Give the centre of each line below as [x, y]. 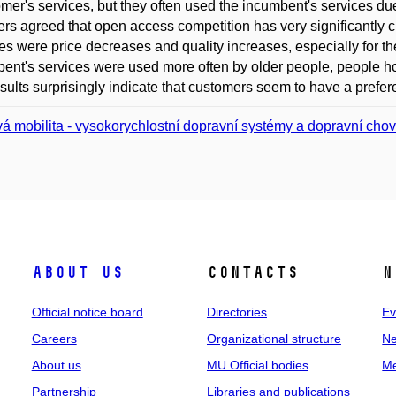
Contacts [252, 272]
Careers [54, 339]
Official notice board [87, 312]
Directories [236, 312]
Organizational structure [274, 339]
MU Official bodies [257, 365]
